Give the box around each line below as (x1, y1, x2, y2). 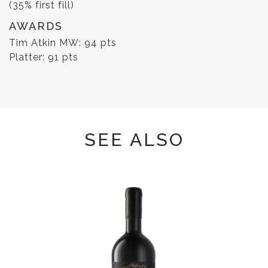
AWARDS (9, 20, 63, 33)
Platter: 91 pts (9, 51, 78, 63)
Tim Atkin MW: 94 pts (9, 37, 117, 49)
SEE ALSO (84, 129, 184, 151)
